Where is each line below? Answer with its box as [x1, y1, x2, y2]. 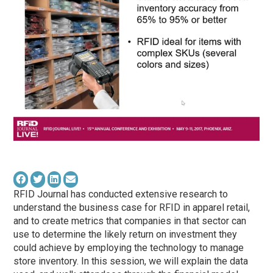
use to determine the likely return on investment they [13, 228, 238, 240]
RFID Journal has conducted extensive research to [13, 188, 229, 200]
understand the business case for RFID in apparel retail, [13, 201, 250, 213]
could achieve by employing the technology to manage [13, 241, 244, 253]
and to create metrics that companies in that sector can [13, 214, 247, 227]
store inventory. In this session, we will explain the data [13, 255, 249, 267]
